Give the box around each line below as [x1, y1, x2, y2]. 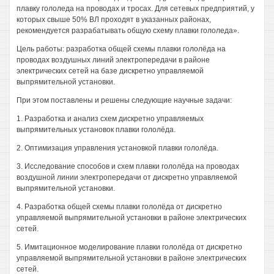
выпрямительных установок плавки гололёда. [17, 125, 176, 134]
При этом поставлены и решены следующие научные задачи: [17, 96, 232, 105]
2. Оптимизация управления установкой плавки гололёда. [17, 144, 218, 152]
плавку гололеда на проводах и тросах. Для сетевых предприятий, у [17, 4, 254, 13]
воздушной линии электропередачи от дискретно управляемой [17, 173, 237, 182]
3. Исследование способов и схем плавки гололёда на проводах [17, 162, 239, 171]
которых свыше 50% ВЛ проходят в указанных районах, [17, 15, 211, 24]
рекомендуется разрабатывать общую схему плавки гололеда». [17, 26, 239, 35]
